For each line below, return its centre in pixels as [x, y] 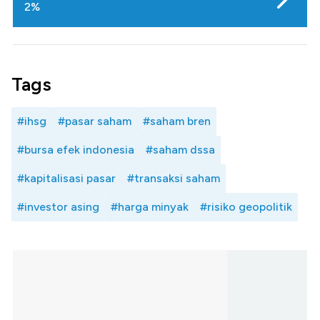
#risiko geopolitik [246, 207]
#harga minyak [150, 207]
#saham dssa [180, 150]
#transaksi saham [174, 179]
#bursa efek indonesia [76, 150]
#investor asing [58, 207]
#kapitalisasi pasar [66, 179]
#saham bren [177, 121]
